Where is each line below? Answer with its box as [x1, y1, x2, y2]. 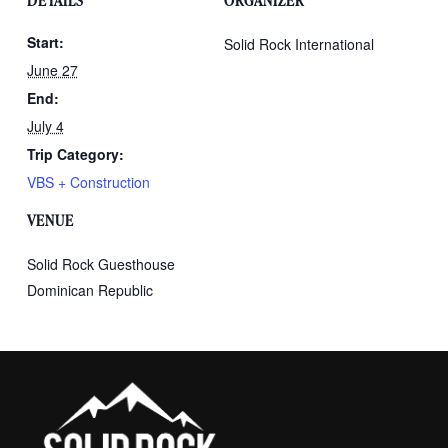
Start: [26, 32, 64, 53]
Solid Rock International [224, 34, 374, 55]
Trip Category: [26, 144, 124, 165]
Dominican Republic [26, 280, 153, 301]
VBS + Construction [26, 172, 150, 193]
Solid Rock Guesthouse [26, 254, 175, 275]
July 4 [26, 116, 64, 137]
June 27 [26, 60, 78, 81]
